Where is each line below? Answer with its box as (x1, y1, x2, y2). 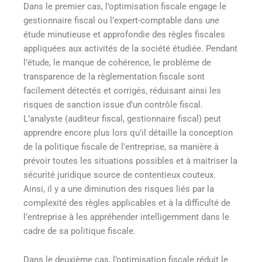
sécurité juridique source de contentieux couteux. (23, 169, 216, 180)
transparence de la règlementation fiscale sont (23, 71, 205, 82)
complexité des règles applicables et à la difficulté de (23, 197, 230, 208)
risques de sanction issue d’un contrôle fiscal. (23, 99, 203, 110)
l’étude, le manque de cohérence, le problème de (23, 57, 211, 68)
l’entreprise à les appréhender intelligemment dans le (23, 211, 229, 222)
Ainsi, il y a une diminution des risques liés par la (23, 183, 214, 194)
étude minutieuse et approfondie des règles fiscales (23, 29, 225, 40)
